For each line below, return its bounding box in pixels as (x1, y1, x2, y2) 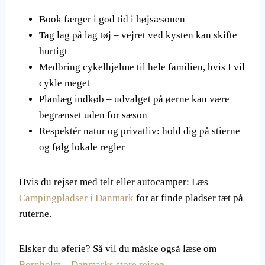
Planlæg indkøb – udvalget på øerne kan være (39, 93, 230, 105)
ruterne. (19, 208, 51, 219)
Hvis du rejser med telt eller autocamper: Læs (19, 176, 208, 188)
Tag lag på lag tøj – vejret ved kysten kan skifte (39, 30, 237, 41)
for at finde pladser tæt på (134, 192, 243, 203)
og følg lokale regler (39, 141, 125, 153)
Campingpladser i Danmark (19, 192, 134, 203)
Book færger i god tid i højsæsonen (39, 14, 185, 25)
